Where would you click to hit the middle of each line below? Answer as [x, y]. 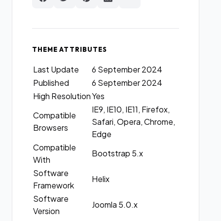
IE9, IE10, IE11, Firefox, [131, 109]
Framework [54, 185]
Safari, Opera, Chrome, [134, 122]
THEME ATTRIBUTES [70, 49]
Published [51, 83]
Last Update [56, 69]
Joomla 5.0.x [115, 204]
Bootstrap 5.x [118, 153]
